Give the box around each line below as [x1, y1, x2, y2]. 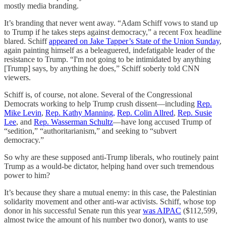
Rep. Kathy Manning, [45, 108, 115, 117]
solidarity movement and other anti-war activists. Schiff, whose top [4, 197, 216, 206]
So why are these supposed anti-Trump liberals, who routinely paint [4, 152, 218, 161]
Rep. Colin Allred [117, 108, 174, 117]
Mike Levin [4, 108, 41, 117]
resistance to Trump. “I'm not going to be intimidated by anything [4, 54, 211, 64]
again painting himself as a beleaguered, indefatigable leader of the [4, 45, 215, 54]
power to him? [4, 171, 52, 180]
